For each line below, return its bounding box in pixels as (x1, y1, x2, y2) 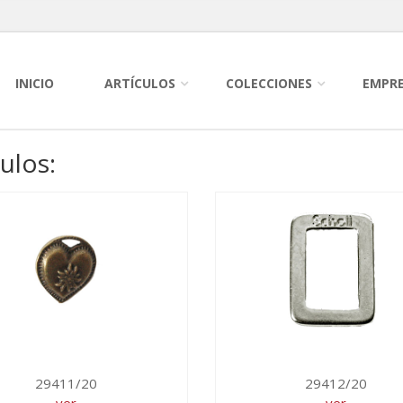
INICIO (15, 75, 54, 92)
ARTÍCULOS (104, 75, 175, 92)
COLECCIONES (226, 75, 312, 92)
